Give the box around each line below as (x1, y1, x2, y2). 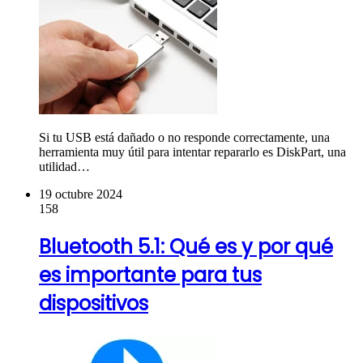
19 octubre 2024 (39, 186, 122, 201)
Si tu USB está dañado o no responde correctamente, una (39, 130, 330, 144)
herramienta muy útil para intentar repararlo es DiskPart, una (39, 144, 346, 159)
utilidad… (39, 159, 90, 173)
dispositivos (39, 289, 148, 317)
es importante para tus (39, 261, 262, 288)
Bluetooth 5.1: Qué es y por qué (39, 233, 333, 260)
